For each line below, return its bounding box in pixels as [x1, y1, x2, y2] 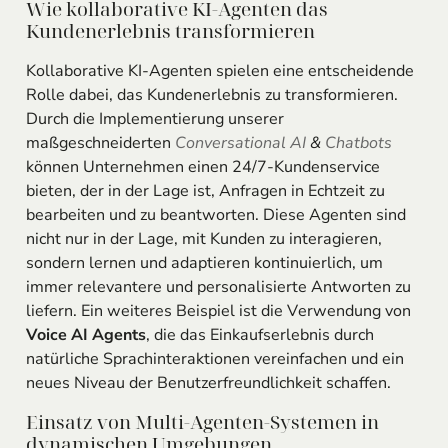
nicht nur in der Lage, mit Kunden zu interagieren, [25, 227, 382, 250]
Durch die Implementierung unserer [25, 107, 284, 130]
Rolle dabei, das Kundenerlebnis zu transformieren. [25, 83, 398, 106]
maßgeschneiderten [25, 131, 175, 154]
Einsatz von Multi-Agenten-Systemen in [25, 409, 379, 436]
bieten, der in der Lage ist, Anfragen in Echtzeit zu [25, 179, 385, 202]
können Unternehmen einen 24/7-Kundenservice [25, 155, 380, 178]
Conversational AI [174, 131, 306, 154]
